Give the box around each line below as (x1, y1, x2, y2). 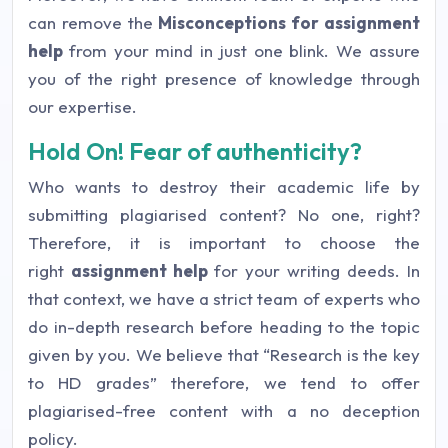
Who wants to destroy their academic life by (28, 176, 420, 197)
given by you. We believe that (28, 344, 264, 365)
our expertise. (28, 96, 137, 117)
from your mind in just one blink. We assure (68, 40, 421, 61)
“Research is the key (263, 344, 421, 365)
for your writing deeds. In (214, 260, 420, 281)
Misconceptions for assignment (158, 12, 421, 33)
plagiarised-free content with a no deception (28, 400, 420, 421)
